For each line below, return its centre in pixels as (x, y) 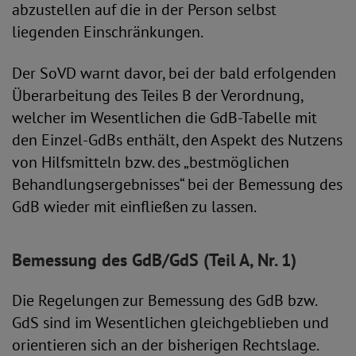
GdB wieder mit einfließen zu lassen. (135, 207)
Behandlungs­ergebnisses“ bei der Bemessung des (177, 184)
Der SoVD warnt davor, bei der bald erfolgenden (174, 73)
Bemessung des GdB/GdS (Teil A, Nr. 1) (154, 260)
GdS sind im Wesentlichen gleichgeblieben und (170, 323)
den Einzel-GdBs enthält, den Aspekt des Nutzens (177, 140)
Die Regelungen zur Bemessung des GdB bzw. (164, 300)
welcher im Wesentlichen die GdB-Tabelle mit (164, 118)
